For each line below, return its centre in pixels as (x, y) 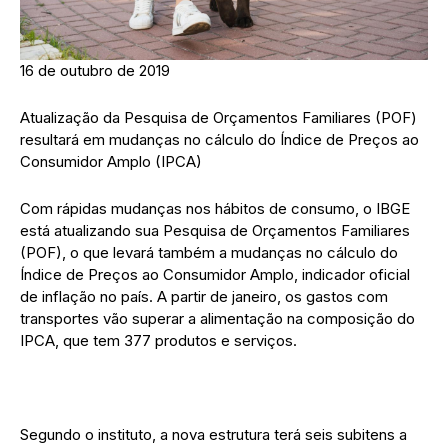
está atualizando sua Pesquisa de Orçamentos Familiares (215, 231)
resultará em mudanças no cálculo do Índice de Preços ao (219, 140)
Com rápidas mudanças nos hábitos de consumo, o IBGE (215, 209)
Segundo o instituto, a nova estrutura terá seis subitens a (213, 435)
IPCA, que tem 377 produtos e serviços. (158, 341)
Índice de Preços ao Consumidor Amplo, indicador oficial (215, 275)
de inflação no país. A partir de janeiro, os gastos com (204, 297)
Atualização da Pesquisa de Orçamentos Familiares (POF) (218, 118)
